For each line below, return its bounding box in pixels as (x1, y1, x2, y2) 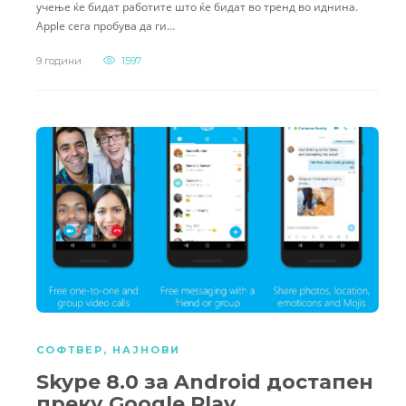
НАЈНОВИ (112, 343, 180, 357)
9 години (36, 53, 82, 67)
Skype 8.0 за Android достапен (36, 370, 373, 395)
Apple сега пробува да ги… (36, 17, 175, 34)
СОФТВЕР (36, 343, 103, 357)
